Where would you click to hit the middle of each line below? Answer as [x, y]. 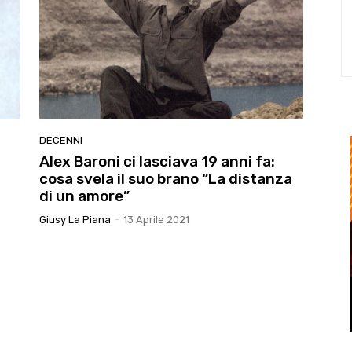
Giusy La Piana [75, 219]
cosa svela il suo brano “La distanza [166, 178]
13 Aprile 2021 [156, 219]
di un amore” [84, 196]
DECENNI [61, 140]
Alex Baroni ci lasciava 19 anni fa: [157, 161]
